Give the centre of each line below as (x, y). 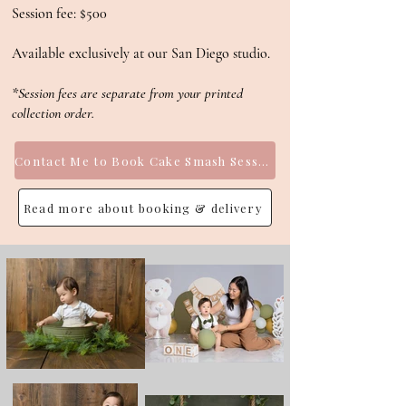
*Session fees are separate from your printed (127, 93)
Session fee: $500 (59, 14)
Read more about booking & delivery (143, 208)
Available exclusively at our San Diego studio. (141, 53)
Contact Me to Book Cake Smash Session (264, 160)
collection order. (53, 113)
